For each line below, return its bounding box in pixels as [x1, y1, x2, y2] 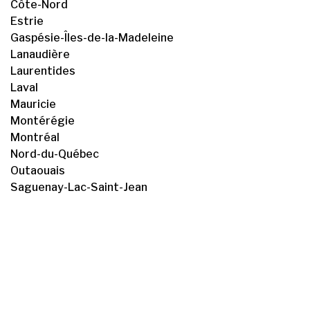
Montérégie [10, 114, 75, 127]
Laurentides [10, 64, 75, 77]
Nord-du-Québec [10, 147, 99, 161]
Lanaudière [10, 48, 70, 61]
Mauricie [10, 98, 56, 111]
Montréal [10, 131, 60, 144]
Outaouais [10, 164, 65, 177]
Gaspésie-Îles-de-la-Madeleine [10, 31, 174, 44]
